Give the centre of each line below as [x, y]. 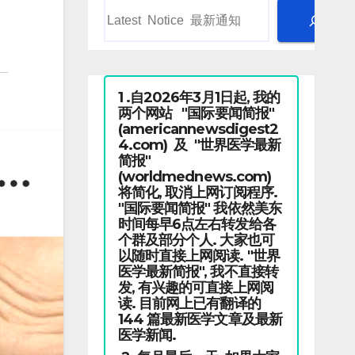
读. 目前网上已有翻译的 [189, 303]
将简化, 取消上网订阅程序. [199, 193]
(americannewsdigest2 [198, 129]
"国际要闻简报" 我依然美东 [199, 208]
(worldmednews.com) [195, 177]
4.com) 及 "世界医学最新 [199, 145]
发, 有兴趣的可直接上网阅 [195, 288]
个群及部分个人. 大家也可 [196, 240]
